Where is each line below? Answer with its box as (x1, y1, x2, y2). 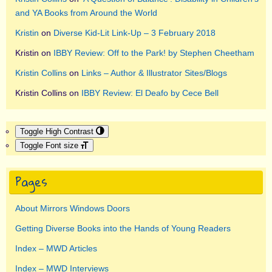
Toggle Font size (20, 141, 78, 151)
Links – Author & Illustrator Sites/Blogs (81, 68, 227, 78)
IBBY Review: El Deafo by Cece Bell (81, 88, 219, 98)
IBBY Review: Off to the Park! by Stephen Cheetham (53, 48, 254, 58)
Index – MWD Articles (15, 243, 97, 254)
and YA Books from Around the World (15, 8, 157, 18)
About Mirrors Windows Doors (15, 203, 130, 214)
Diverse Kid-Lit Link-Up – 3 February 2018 (53, 28, 216, 38)
